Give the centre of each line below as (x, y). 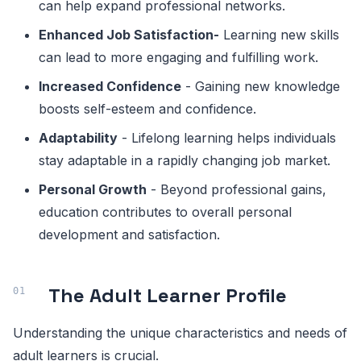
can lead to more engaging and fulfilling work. (178, 57)
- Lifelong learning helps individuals (227, 138)
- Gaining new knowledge (261, 86)
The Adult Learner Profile (168, 295)
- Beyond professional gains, (237, 189)
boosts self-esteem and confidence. (147, 109)
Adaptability (78, 138)
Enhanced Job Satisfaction (126, 35)
